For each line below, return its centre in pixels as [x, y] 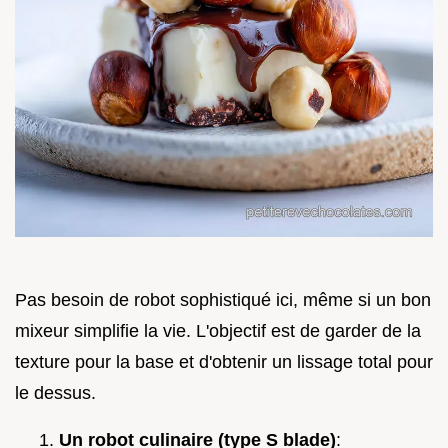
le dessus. [55, 393]
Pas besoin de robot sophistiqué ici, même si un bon [223, 300]
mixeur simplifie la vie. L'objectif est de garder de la [218, 331]
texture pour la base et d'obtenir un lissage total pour [224, 362]
